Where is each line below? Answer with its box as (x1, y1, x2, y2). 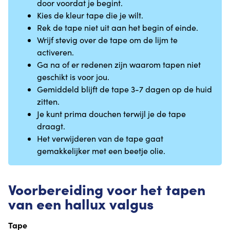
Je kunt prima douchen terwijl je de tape (37, 108, 186, 120)
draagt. (37, 121, 65, 132)
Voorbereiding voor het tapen (8, 179, 205, 199)
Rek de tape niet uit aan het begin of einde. (37, 22, 198, 33)
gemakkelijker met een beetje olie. (37, 145, 165, 157)
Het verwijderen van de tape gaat (37, 133, 163, 144)
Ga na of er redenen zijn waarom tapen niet (37, 59, 201, 70)
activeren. (37, 47, 74, 58)
